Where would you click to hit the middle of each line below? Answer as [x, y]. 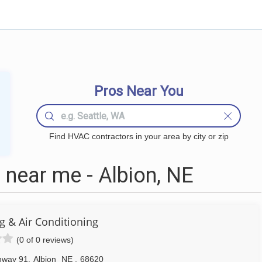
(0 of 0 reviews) [45, 240]
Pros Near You [139, 91]
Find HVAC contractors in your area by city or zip [139, 136]
